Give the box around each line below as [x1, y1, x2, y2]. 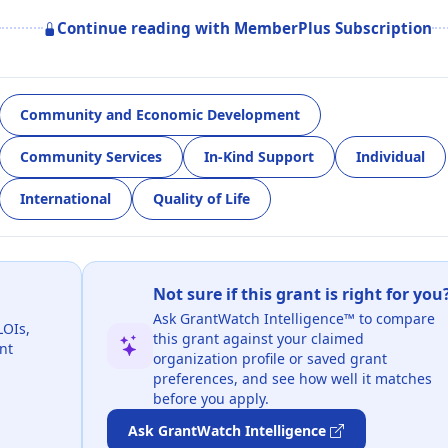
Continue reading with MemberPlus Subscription [57, 18, 432, 39]
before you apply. [152, 388, 269, 408]
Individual [356, 147, 425, 167]
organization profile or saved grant [152, 348, 387, 368]
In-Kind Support [204, 147, 314, 167]
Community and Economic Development [20, 105, 300, 125]
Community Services [20, 147, 162, 167]
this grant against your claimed [152, 328, 364, 348]
